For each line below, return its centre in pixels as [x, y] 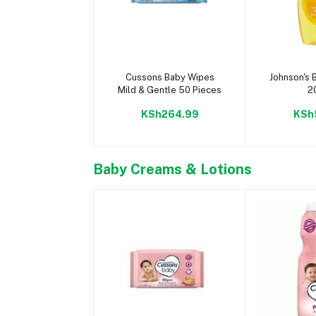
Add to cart [170, 66]
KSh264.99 [170, 114]
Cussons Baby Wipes [170, 77]
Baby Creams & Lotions [172, 169]
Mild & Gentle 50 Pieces [170, 90]
